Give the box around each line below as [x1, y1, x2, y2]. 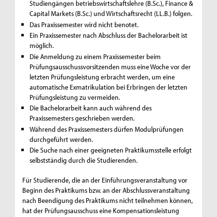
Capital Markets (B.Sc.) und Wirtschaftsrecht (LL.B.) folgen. [30, 9, 193, 18]
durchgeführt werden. [30, 134, 93, 144]
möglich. [30, 41, 54, 50]
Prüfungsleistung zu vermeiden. [30, 92, 121, 102]
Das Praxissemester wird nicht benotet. [30, 19, 139, 29]
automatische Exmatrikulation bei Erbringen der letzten [30, 82, 188, 92]
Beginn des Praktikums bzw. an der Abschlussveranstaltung [22, 186, 190, 195]
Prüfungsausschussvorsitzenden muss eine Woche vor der [30, 62, 191, 71]
